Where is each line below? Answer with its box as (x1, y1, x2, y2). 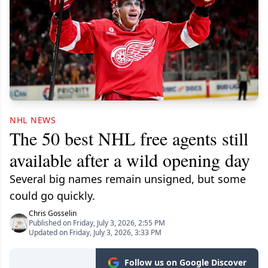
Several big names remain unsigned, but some (10, 172, 246, 186)
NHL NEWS (10, 114, 56, 126)
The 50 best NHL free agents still (10, 126, 248, 150)
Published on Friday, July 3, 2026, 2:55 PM (29, 218, 165, 228)
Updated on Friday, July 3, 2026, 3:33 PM (29, 227, 162, 237)
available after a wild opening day (10, 148, 250, 172)
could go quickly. (10, 188, 95, 203)
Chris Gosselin (29, 208, 77, 218)
